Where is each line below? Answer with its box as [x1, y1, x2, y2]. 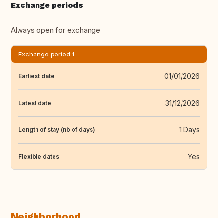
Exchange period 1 [18, 50, 74, 58]
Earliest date [18, 72, 54, 80]
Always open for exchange [11, 25, 100, 35]
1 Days [179, 126, 200, 134]
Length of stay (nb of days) [18, 126, 95, 133]
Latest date [18, 99, 51, 107]
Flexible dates [18, 152, 59, 160]
